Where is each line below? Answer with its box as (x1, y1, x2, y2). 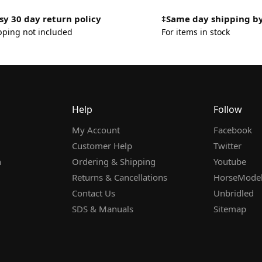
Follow (213, 102, 242, 116)
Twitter (213, 140, 242, 152)
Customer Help (72, 140, 132, 152)
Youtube (213, 156, 246, 168)
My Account (72, 124, 120, 136)
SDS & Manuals (72, 203, 133, 215)
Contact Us (72, 187, 115, 199)
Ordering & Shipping (72, 156, 156, 168)
